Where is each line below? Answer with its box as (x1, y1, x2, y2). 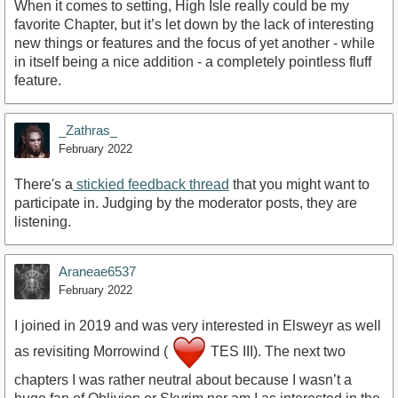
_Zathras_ (59, 123, 117, 139)
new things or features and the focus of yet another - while (14, 36, 375, 52)
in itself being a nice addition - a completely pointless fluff (14, 54, 371, 70)
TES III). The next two (207, 344, 346, 360)
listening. (14, 214, 71, 230)
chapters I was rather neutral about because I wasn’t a (14, 372, 352, 388)
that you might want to (229, 177, 370, 193)
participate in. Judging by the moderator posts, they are (14, 195, 357, 211)
